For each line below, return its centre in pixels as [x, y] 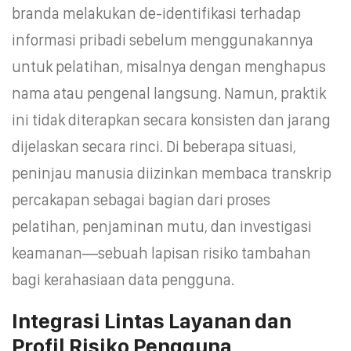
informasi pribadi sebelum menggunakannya [163, 40]
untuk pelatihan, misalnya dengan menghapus [169, 66]
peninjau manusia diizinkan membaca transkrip [172, 173]
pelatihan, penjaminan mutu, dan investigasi [162, 226]
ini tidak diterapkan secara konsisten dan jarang [171, 119]
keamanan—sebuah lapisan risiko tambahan [161, 253]
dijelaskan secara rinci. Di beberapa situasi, [154, 146]
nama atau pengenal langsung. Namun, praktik [169, 93]
